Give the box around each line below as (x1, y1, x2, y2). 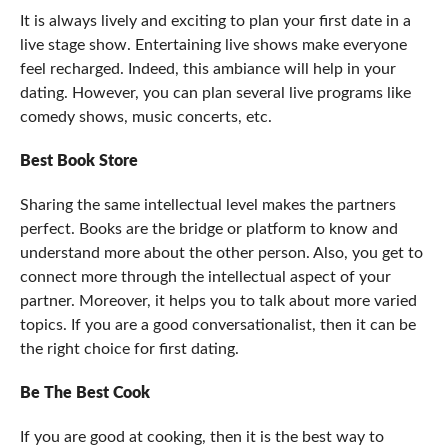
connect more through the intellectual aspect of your (19, 269, 391, 285)
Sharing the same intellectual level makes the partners (19, 197, 396, 213)
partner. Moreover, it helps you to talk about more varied (19, 293, 417, 309)
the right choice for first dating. (19, 341, 239, 357)
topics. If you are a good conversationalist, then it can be (19, 317, 416, 333)
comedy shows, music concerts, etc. (19, 109, 272, 125)
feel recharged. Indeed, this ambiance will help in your (19, 61, 396, 77)
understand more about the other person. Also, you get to (19, 245, 423, 261)
